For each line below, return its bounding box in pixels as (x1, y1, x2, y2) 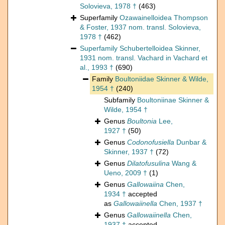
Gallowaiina (127, 180, 164, 189)
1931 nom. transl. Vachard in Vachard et (80, 54, 207, 62)
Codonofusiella (127, 138, 174, 147)
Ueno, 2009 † (104, 169, 147, 177)
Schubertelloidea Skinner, (120, 44, 200, 53)
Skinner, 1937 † (104, 148, 154, 156)
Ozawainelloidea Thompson (120, 14, 208, 22)
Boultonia (127, 117, 157, 126)
